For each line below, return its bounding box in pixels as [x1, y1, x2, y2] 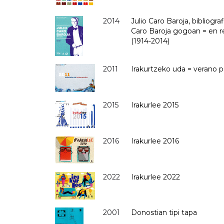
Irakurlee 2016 [131, 136, 179, 145]
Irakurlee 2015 [131, 100, 179, 109]
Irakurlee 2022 [131, 172, 180, 181]
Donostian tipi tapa [131, 207, 197, 217]
